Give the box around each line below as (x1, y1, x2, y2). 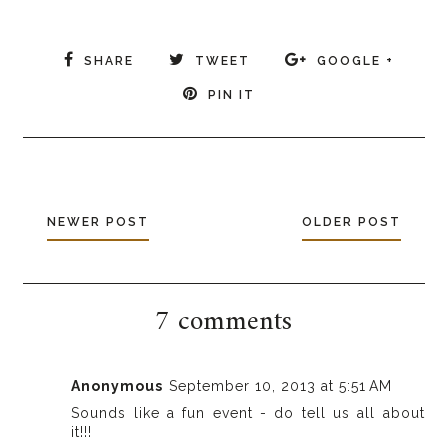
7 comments (155, 298, 293, 348)
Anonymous (71, 378, 164, 395)
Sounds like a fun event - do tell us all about (71, 405, 425, 422)
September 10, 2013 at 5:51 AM (169, 378, 393, 395)
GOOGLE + (316, 54, 394, 69)
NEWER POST (47, 215, 150, 230)
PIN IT (207, 88, 255, 103)
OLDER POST (301, 215, 401, 230)
